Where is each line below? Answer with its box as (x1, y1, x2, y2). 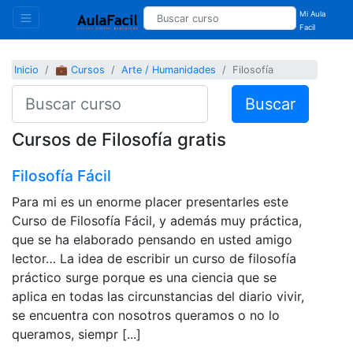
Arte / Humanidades (121, 64, 217, 76)
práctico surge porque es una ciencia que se (12, 269, 277, 285)
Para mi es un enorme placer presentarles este (12, 193, 288, 210)
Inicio (14, 64, 39, 76)
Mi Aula (299, 9, 326, 18)
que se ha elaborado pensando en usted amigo (12, 231, 292, 247)
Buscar (244, 94, 295, 113)
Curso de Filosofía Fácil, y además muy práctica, (12, 212, 302, 229)
